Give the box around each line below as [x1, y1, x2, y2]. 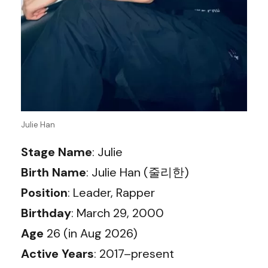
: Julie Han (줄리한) [86, 164, 189, 180]
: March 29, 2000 [71, 205, 164, 221]
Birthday [21, 205, 71, 221]
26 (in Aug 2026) [44, 225, 138, 241]
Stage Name [21, 144, 92, 160]
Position [21, 184, 68, 200]
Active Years [21, 245, 94, 261]
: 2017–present [94, 245, 174, 261]
